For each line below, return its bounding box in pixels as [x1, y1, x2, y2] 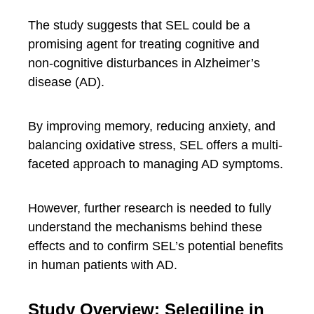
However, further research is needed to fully [28, 201, 271, 215]
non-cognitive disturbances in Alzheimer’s [28, 56, 260, 70]
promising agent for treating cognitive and [28, 37, 259, 51]
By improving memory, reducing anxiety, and [28, 119, 275, 133]
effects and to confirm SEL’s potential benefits [28, 239, 283, 253]
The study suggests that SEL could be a [28, 18, 250, 32]
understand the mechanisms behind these [28, 220, 262, 234]
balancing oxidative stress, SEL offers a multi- [28, 138, 282, 152]
